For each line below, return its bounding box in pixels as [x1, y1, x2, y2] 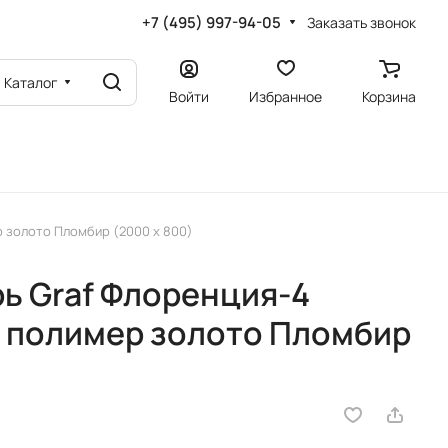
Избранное [249, 86, 322, 106]
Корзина [362, 86, 416, 106]
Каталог [4, 72, 58, 92]
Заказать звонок [307, 12, 416, 32]
